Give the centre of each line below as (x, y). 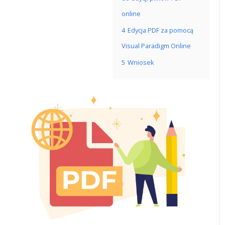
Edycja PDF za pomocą (160, 30)
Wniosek (141, 62)
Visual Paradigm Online (156, 46)
